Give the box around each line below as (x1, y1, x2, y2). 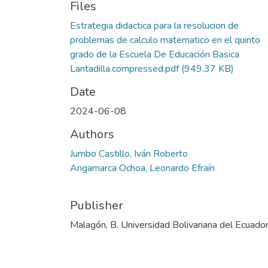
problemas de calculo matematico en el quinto (70, 33, 260, 47)
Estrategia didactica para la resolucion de (70, 19, 239, 32)
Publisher (70, 197, 123, 214)
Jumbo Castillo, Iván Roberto (70, 147, 188, 160)
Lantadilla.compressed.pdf (70, 62, 179, 75)
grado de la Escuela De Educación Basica (70, 47, 239, 61)
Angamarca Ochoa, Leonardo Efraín (70, 161, 215, 175)
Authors (70, 126, 114, 142)
